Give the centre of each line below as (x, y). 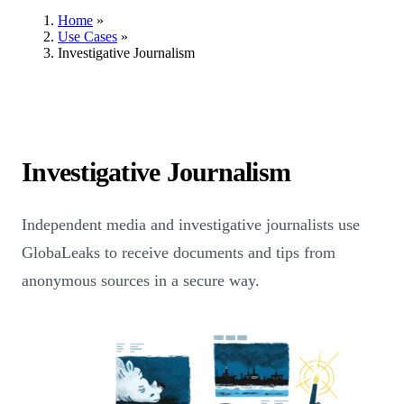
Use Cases (87, 37)
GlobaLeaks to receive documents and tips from (179, 252)
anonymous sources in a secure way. (141, 280)
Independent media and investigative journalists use (191, 224)
